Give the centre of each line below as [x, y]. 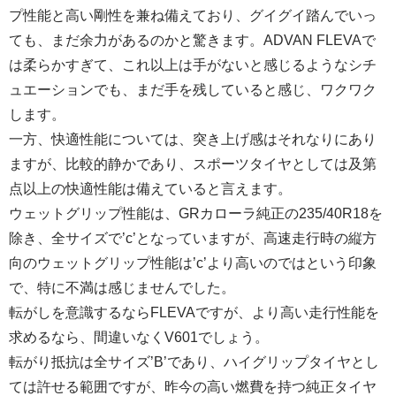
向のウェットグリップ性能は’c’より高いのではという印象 [193, 263]
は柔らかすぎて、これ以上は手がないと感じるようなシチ [193, 65]
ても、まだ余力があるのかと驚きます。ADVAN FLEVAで [192, 41]
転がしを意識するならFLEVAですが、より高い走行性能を [194, 313]
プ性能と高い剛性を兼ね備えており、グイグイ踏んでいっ [193, 16]
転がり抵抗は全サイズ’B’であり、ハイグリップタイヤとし [194, 362]
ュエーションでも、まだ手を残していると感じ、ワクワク [193, 90]
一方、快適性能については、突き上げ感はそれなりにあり [193, 140]
